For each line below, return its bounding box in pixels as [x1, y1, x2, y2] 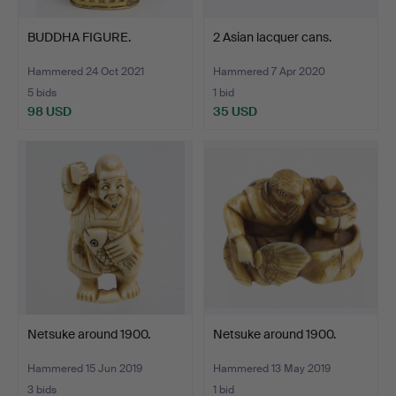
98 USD [27, 103, 72, 119]
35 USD [213, 103, 257, 119]
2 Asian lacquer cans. [213, 28, 331, 45]
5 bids [27, 85, 57, 100]
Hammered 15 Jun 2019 [27, 361, 142, 376]
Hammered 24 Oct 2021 [27, 64, 144, 79]
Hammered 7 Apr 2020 [213, 64, 325, 79]
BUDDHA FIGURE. [27, 28, 131, 45]
